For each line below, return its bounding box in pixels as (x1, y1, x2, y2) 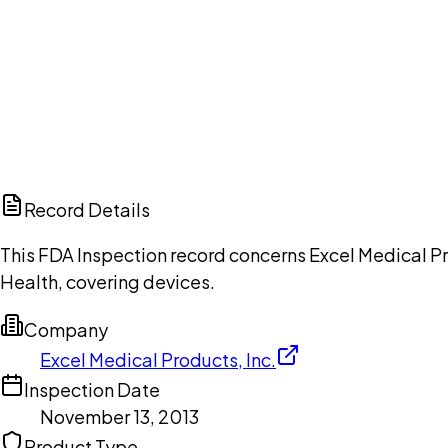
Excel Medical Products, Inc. (40, 348, 276, 372)
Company (24, 318, 108, 342)
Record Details (24, 198, 150, 222)
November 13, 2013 (40, 405, 199, 429)
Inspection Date (24, 378, 160, 402)
